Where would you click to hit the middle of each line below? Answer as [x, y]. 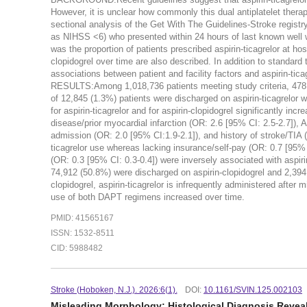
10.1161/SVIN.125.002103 [253, 290]
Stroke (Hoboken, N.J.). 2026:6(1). [114, 290]
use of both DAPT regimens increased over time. [147, 197]
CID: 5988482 [76, 248]
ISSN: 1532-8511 [82, 233]
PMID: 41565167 [82, 218]
